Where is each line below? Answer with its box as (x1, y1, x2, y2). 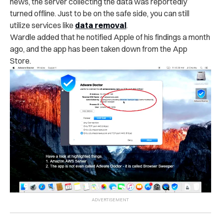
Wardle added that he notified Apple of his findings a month (10, 32, 210, 42)
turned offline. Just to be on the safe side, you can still (10, 8, 189, 18)
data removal (75, 20, 126, 30)
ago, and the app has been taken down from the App (10, 43, 187, 54)
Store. (10, 55, 33, 66)
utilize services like (10, 20, 75, 30)
